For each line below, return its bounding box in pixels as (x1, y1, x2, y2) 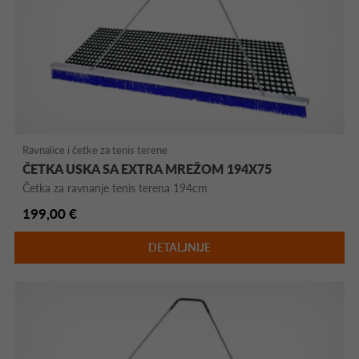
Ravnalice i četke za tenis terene (22, 143, 168, 157)
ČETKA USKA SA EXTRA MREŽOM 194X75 (22, 161, 272, 177)
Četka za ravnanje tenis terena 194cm (22, 181, 208, 196)
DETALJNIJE (147, 240, 211, 255)
